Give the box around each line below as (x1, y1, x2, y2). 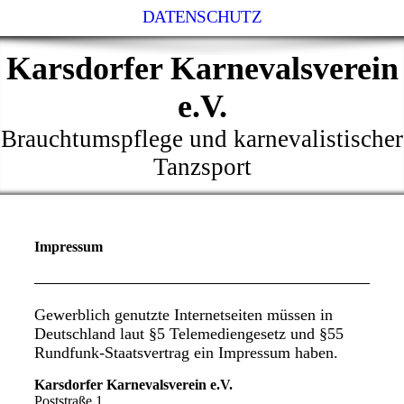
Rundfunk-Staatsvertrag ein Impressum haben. (33, 343, 343, 362)
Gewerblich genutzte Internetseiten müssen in (33, 305, 333, 324)
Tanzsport (152, 153, 252, 180)
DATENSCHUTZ (142, 7, 262, 26)
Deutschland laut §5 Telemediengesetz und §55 (33, 324, 344, 343)
